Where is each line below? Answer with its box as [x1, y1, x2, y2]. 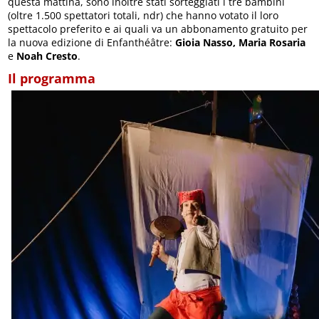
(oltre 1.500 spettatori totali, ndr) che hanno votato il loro [8, 9, 279, 22]
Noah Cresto [16, 49, 78, 63]
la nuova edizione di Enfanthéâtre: [8, 36, 173, 49]
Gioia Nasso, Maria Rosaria [172, 36, 306, 49]
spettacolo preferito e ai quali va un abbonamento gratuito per [8, 22, 308, 36]
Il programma [8, 70, 96, 87]
